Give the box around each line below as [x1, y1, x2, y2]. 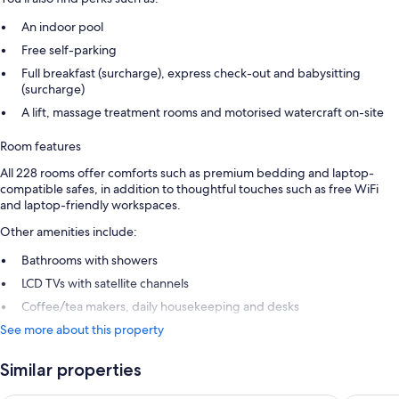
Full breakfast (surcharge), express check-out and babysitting [21, 65, 361, 82]
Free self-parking [21, 42, 117, 59]
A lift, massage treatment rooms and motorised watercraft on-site [21, 104, 384, 121]
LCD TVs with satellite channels [21, 275, 189, 292]
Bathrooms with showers [21, 252, 158, 269]
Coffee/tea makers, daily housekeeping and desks [21, 298, 299, 315]
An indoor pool [21, 19, 103, 36]
